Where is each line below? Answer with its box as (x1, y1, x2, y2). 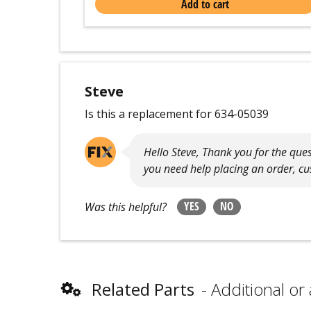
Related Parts (92, 278, 194, 301)
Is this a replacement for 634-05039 (85, 106, 269, 121)
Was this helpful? (85, 199, 167, 215)
